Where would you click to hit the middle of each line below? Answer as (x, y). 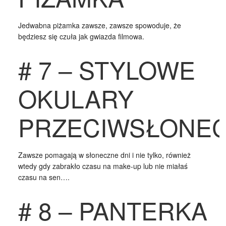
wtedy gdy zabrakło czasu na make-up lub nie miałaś (103, 166)
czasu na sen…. (44, 177)
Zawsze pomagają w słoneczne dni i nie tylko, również (104, 155)
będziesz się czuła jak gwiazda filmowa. (81, 36)
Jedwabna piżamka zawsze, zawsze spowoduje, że (99, 25)
